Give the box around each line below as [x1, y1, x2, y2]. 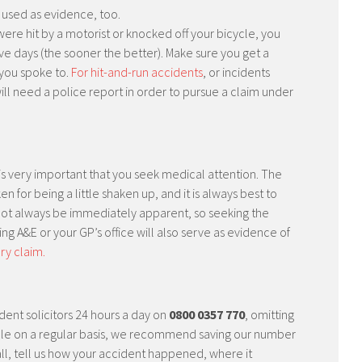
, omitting [245, 306, 294, 322]
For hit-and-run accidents [71, 64, 203, 80]
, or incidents [203, 64, 270, 80]
